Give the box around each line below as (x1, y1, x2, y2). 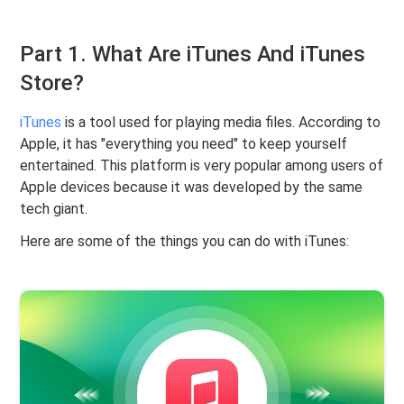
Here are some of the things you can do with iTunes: (20, 233, 350, 250)
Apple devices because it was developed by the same (20, 179, 363, 196)
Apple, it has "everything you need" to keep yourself (20, 135, 348, 152)
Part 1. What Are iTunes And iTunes (20, 41, 366, 67)
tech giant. (20, 200, 88, 217)
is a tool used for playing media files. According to (61, 114, 381, 131)
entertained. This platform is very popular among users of (20, 157, 384, 174)
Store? (20, 70, 85, 96)
